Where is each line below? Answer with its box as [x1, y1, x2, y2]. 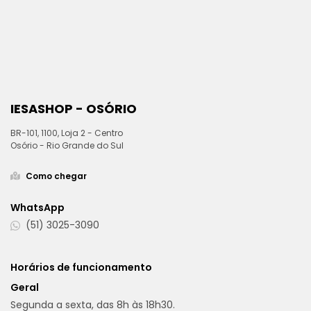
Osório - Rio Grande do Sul [10, 140, 124, 151]
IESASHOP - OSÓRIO [10, 100, 137, 117]
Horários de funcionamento [10, 260, 152, 274]
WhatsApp [10, 201, 65, 215]
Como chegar [26, 170, 87, 182]
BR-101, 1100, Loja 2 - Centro [10, 127, 123, 139]
